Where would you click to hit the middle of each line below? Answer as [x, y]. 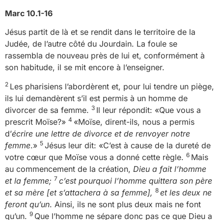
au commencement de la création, [69, 169]
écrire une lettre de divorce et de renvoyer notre [101, 133]
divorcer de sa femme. [48, 110]
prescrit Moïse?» [37, 122]
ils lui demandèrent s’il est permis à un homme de [96, 98]
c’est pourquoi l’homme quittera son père [136, 180]
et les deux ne [186, 192]
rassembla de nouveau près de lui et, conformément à [105, 56]
